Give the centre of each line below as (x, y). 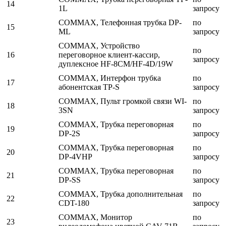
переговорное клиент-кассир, (109, 55)
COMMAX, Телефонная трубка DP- (120, 23)
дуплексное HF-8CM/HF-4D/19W (116, 64)
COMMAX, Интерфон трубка (110, 78)
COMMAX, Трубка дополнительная (121, 194)
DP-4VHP (75, 157)
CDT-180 (74, 203)
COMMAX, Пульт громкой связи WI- (123, 101)
